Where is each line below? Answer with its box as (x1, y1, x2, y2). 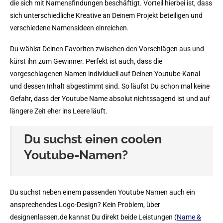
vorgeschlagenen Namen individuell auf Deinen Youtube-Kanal (10, 69, 200, 78)
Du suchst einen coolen (24, 131, 162, 146)
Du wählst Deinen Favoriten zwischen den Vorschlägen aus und (10, 44, 204, 53)
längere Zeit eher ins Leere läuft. (10, 107, 108, 115)
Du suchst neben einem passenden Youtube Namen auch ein (10, 188, 195, 196)
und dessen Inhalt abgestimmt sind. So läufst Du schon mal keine (10, 82, 210, 90)
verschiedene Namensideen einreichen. (10, 23, 129, 32)
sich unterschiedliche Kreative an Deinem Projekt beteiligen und (10, 11, 203, 19)
